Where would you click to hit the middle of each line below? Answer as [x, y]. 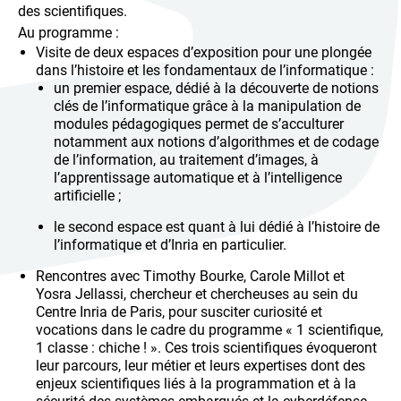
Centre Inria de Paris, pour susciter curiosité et [179, 312]
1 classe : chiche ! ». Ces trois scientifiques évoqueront [206, 348]
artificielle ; [87, 196]
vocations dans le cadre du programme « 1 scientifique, [209, 330]
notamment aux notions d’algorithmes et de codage [216, 142]
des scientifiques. [73, 11]
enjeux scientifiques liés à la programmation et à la [196, 384]
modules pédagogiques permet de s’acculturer [199, 124]
